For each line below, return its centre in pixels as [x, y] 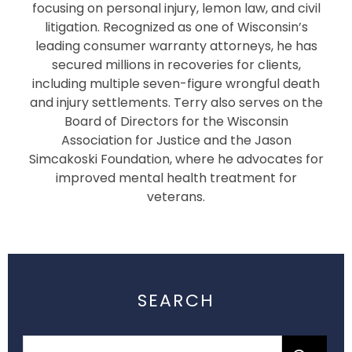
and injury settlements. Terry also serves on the [176, 103]
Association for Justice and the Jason [176, 140]
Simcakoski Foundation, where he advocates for [176, 159]
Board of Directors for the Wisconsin [176, 121]
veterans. [176, 197]
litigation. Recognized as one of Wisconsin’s [176, 27]
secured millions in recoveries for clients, [176, 65]
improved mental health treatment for [176, 178]
